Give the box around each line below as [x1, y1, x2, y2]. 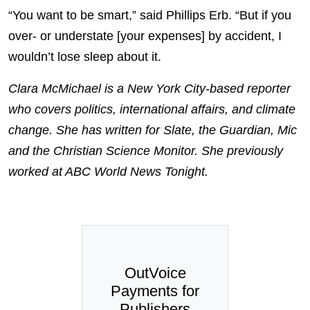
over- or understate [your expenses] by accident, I [8, 28, 282, 43]
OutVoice [124, 264, 186, 282]
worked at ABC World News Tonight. [8, 164, 208, 179]
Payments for [111, 282, 199, 300]
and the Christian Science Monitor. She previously [8, 143, 283, 158]
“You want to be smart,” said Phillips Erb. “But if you [8, 8, 291, 22]
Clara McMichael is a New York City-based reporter [8, 81, 291, 95]
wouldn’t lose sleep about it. [8, 49, 161, 64]
